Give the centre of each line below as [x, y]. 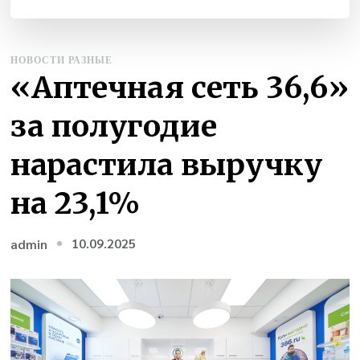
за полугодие [114, 125]
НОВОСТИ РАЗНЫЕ [62, 59]
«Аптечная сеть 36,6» [180, 87]
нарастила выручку [167, 164]
